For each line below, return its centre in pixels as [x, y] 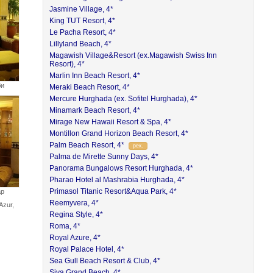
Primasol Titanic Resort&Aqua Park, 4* [113, 191]
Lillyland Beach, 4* [81, 44]
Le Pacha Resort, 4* [83, 32]
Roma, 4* [65, 226]
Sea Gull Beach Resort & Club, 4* [105, 261]
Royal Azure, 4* [75, 238]
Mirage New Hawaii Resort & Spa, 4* [111, 122]
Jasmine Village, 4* [82, 9]
